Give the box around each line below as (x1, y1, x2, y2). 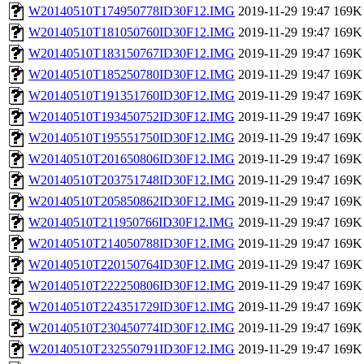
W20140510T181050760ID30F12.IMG (28, 25, 235, 40)
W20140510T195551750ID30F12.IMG (28, 131, 235, 145)
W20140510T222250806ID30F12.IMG (28, 279, 235, 293)
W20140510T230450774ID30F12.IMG (28, 321, 235, 336)
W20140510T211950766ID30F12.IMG (28, 215, 234, 230)
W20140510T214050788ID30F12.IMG (28, 236, 235, 251)
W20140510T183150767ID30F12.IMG (28, 46, 235, 61)
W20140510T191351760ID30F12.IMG (28, 89, 235, 103)
